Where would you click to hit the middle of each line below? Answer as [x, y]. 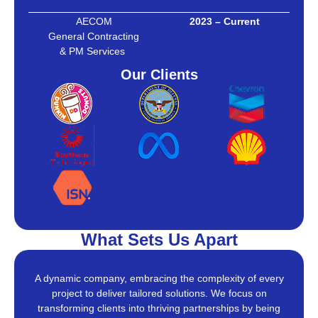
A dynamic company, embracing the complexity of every [159, 278]
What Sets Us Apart [159, 239]
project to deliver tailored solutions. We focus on [159, 293]
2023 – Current [224, 21]
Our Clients [159, 74]
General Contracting [94, 36]
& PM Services [94, 51]
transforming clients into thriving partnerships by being [159, 308]
